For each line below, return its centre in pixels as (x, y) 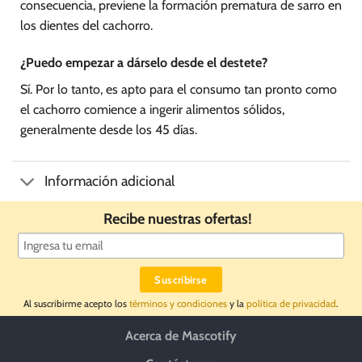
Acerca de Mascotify (181, 335)
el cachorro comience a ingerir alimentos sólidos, (152, 110)
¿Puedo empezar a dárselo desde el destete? (144, 63)
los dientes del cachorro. (86, 26)
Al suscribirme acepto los (76, 303)
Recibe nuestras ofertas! (181, 218)
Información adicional (110, 181)
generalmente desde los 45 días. (109, 130)
